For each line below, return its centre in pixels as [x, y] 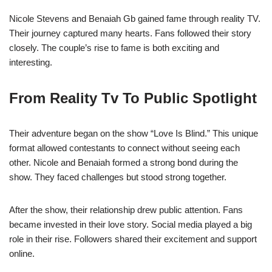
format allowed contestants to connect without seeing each [124, 148]
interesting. [31, 62]
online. [22, 253]
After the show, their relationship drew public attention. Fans [126, 209]
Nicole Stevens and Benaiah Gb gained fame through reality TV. [135, 18]
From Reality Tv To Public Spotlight [133, 98]
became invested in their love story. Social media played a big [131, 224]
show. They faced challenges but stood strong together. [118, 177]
